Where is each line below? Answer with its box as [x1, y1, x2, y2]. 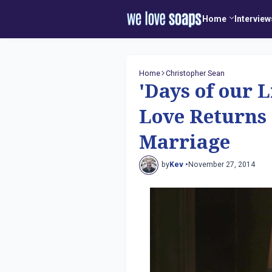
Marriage [139, 131, 231, 154]
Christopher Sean [166, 69, 225, 78]
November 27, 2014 [188, 160, 255, 169]
